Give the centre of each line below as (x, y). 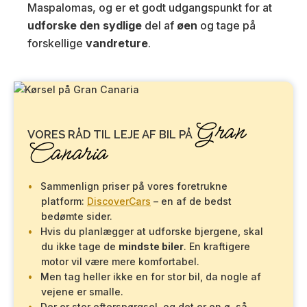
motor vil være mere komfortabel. (120, 261)
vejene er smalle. (82, 292)
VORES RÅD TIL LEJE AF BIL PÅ (111, 134)
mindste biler (151, 246)
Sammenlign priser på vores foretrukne (134, 186)
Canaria (67, 153)
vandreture (117, 44)
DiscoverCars (119, 201)
